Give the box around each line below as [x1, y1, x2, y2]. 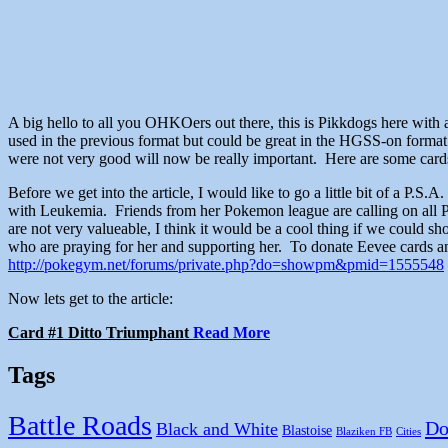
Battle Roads [8, 410, 152, 442]
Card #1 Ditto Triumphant [8, 324, 193, 342]
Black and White [156, 419, 278, 440]
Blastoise [282, 423, 332, 439]
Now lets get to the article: [8, 290, 173, 308]
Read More [193, 324, 270, 342]
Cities [396, 426, 421, 438]
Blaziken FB [336, 426, 392, 438]
